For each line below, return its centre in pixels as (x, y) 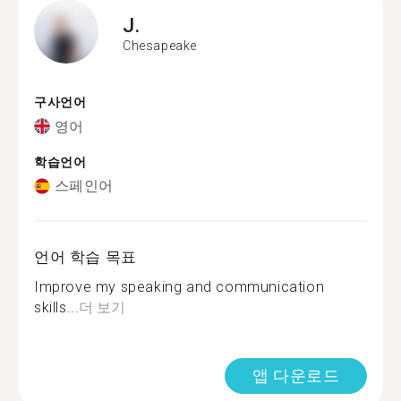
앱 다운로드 (296, 375)
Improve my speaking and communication (179, 287)
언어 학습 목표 (85, 257)
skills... (57, 307)
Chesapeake (160, 45)
